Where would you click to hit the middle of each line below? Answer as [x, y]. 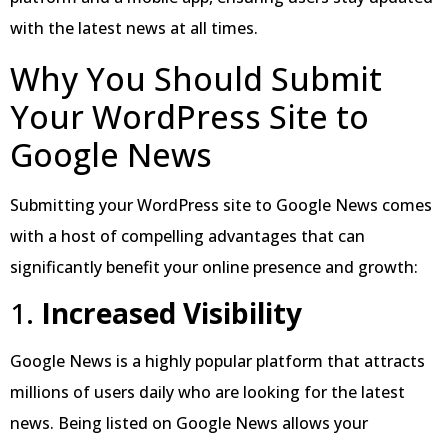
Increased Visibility [171, 312]
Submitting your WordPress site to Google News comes [221, 204]
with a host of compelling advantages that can [187, 235]
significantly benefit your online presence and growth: [214, 266]
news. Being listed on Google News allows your [189, 422]
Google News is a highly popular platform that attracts [217, 360]
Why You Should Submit [196, 78]
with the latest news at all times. [134, 27]
